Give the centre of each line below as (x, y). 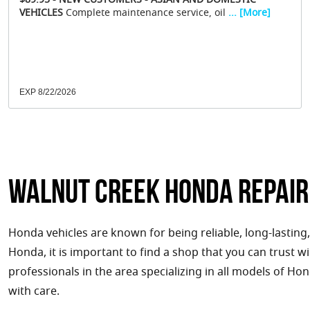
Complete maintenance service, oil (144, 14)
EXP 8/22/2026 (48, 92)
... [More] (248, 14)
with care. (34, 292)
